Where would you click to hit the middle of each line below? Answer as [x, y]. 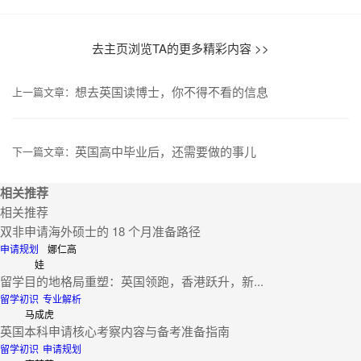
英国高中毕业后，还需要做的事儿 [166, 151]
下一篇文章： [44, 151]
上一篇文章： [44, 91]
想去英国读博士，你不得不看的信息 [172, 91]
